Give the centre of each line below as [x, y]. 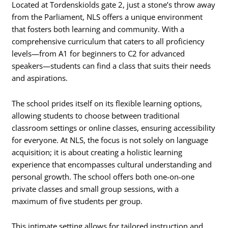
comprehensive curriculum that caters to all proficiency [108, 41]
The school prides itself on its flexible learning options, [107, 103]
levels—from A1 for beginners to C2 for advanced [98, 54]
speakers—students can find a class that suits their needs [111, 66]
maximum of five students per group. [77, 201]
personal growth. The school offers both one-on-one [103, 176]
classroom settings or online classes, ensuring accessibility [114, 127]
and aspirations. [40, 78]
